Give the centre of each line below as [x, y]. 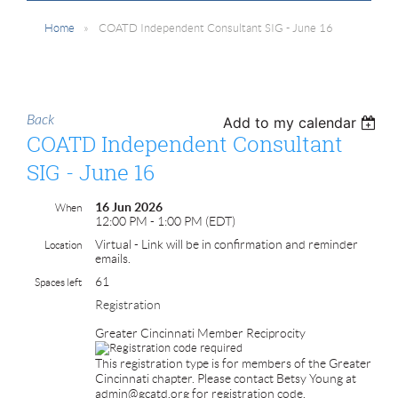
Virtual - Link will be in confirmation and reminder [227, 244]
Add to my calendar [290, 122]
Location [63, 244]
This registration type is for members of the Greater [233, 363]
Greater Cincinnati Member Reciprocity [200, 333]
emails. [113, 258]
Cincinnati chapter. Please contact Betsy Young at [226, 378]
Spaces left [58, 282]
